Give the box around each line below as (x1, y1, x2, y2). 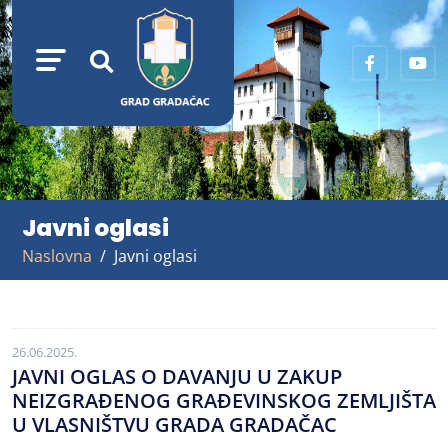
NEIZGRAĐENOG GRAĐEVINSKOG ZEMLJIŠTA (12, 387, 436, 414)
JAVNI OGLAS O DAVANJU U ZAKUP (12, 363, 342, 390)
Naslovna (22, 245, 92, 267)
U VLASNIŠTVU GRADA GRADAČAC (12, 411, 337, 438)
